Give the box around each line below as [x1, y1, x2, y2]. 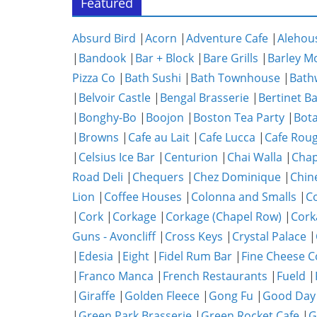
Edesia [79, 248, 113, 264]
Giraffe [79, 288, 115, 304]
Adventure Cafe [186, 30, 268, 46]
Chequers [132, 169, 184, 185]
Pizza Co [72, 70, 115, 86]
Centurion [164, 149, 218, 165]
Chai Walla [227, 149, 282, 165]
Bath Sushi [125, 70, 181, 86]
